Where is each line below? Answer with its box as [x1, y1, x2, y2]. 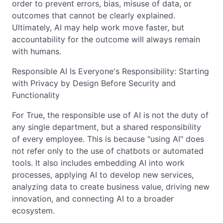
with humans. [12, 46, 61, 56]
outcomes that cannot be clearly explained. [12, 10, 175, 20]
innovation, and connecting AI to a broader [12, 193, 174, 204]
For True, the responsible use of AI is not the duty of [12, 110, 209, 120]
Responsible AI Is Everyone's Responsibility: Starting [12, 66, 209, 76]
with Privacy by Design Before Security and [12, 78, 176, 88]
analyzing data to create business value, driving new [12, 181, 210, 192]
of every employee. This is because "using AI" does [12, 133, 204, 144]
